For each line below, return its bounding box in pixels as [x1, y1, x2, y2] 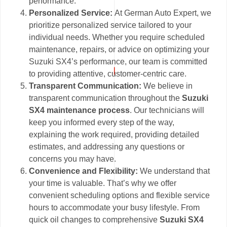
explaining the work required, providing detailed [29, 130, 200, 139]
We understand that [138, 166, 210, 175]
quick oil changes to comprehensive [29, 215, 160, 224]
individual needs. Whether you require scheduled [29, 32, 205, 42]
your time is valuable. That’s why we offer [29, 178, 177, 187]
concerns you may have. [29, 154, 117, 163]
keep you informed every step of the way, [29, 118, 175, 127]
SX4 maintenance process [29, 105, 130, 115]
